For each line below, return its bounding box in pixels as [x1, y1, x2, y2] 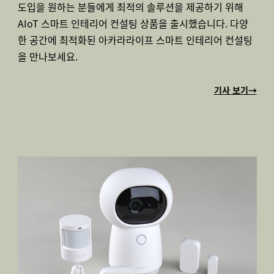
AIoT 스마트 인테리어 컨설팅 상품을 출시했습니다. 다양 [17, 16, 248, 31]
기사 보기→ [213, 84, 257, 96]
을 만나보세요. [17, 49, 78, 64]
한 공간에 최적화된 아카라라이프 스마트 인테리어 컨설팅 [17, 32, 253, 47]
